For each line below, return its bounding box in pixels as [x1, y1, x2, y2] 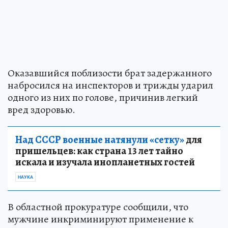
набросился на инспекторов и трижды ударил [8, 78, 213, 92]
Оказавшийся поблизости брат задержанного [8, 66, 212, 80]
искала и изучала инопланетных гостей [15, 155, 195, 169]
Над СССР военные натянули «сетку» [15, 132, 184, 147]
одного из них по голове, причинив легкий [8, 90, 198, 104]
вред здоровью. [8, 102, 75, 117]
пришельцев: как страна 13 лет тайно [15, 144, 183, 158]
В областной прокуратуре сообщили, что [8, 199, 188, 214]
